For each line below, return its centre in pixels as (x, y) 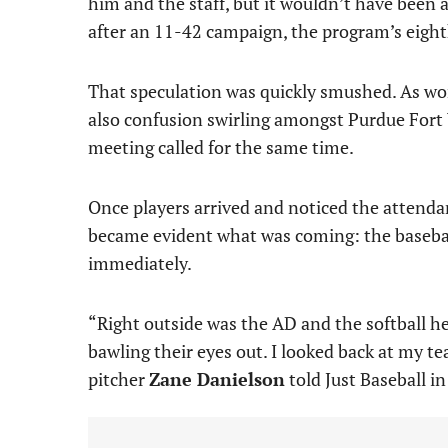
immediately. (140, 263)
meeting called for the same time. (221, 147)
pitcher (118, 379)
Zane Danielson (217, 379)
